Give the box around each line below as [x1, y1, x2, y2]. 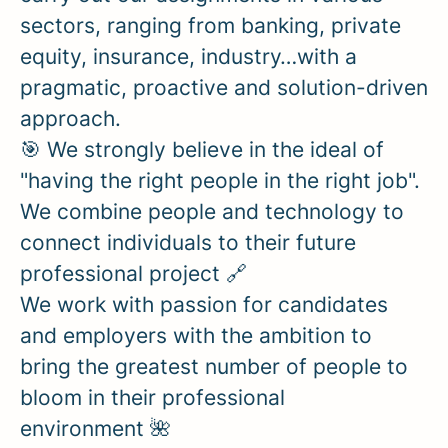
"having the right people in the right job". [20, 167, 426, 193]
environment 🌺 [20, 415, 171, 441]
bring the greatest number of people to [20, 353, 408, 379]
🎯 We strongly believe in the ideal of [20, 136, 384, 162]
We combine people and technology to [20, 198, 404, 224]
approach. [20, 105, 121, 131]
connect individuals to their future [20, 229, 356, 255]
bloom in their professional [20, 384, 285, 410]
